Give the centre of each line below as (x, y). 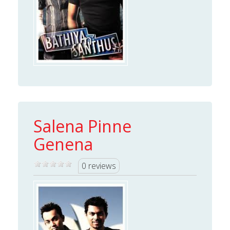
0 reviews (99, 166)
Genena (63, 144)
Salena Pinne (82, 126)
